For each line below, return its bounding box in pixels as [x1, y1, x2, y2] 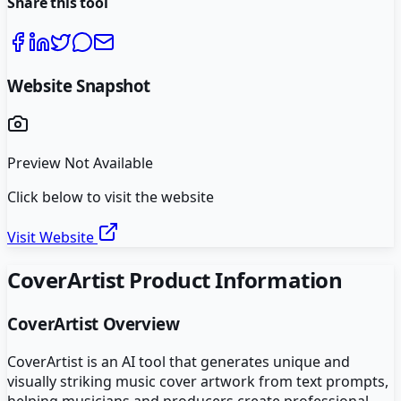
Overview [98, 312, 180, 336]
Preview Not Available [7, 153, 153, 174]
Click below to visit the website [7, 187, 214, 208]
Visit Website [7, 227, 98, 248]
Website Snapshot [7, 73, 151, 97]
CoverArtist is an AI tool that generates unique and [7, 351, 350, 371]
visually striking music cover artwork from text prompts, [7, 371, 388, 391]
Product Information [124, 265, 343, 295]
